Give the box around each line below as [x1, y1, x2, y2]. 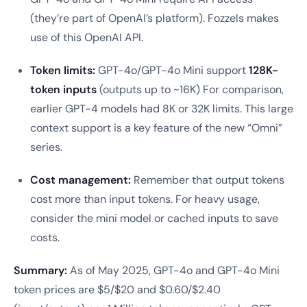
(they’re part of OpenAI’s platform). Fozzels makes [30, 11, 279, 25]
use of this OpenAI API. [30, 30, 143, 45]
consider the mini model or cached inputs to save [30, 211, 278, 225]
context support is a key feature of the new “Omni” [30, 121, 282, 135]
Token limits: [30, 63, 95, 77]
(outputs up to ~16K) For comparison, [97, 82, 284, 97]
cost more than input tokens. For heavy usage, [30, 192, 260, 206]
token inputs [30, 82, 97, 97]
